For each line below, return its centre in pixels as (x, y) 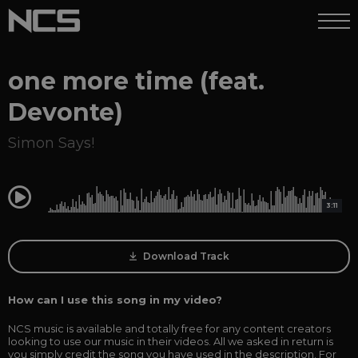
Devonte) (66, 112)
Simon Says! (51, 143)
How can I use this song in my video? (115, 300)
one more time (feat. (136, 81)
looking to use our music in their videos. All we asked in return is (171, 341)
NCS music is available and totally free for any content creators (169, 328)
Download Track (185, 256)
